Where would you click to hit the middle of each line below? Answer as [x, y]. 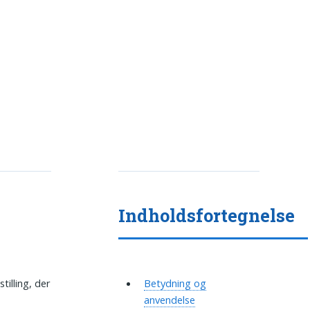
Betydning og [175, 283]
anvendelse [169, 300]
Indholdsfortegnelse [207, 216]
